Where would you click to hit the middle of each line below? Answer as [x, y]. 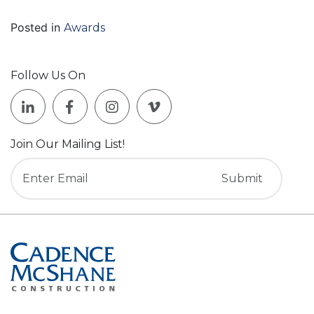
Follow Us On [48, 75]
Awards [84, 28]
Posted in [37, 27]
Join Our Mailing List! [68, 144]
